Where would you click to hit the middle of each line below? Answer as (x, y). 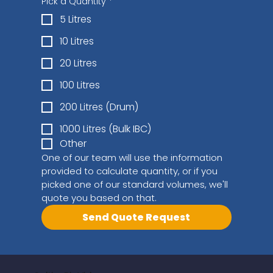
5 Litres (76, 19)
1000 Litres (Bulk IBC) (106, 129)
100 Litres (80, 85)
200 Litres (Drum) (99, 107)
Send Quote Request (136, 217)
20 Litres (79, 63)
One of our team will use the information (132, 157)
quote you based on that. (99, 197)
